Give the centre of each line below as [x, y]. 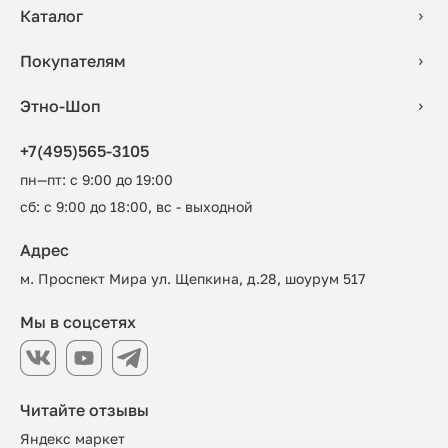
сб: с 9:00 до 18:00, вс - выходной [136, 206]
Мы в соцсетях [78, 322]
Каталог [51, 16]
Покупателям [73, 61]
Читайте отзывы [84, 410]
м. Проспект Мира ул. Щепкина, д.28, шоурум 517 [192, 278]
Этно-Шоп [60, 106]
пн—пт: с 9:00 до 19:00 [96, 179]
